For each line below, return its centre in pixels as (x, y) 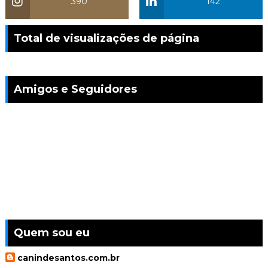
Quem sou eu (51, 233)
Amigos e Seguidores (75, 89)
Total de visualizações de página (106, 38)
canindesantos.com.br (68, 258)
